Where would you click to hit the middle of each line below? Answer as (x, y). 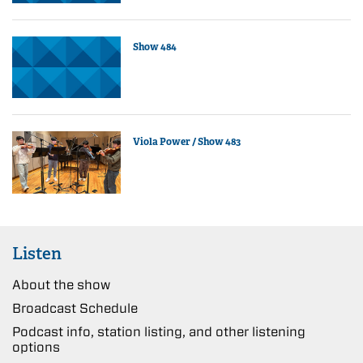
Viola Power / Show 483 (187, 142)
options (36, 347)
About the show (61, 284)
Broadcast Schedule (75, 308)
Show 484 (155, 47)
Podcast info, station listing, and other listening (159, 331)
